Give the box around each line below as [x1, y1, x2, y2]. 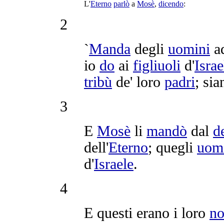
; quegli [148, 139, 197, 155]
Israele [94, 155, 133, 172]
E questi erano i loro [84, 204, 209, 221]
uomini [168, 40, 210, 57]
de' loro [112, 73, 164, 90]
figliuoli [133, 57, 180, 73]
